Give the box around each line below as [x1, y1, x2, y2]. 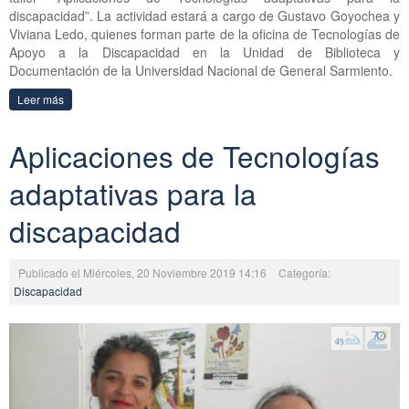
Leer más [17, 90, 64, 107]
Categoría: [278, 264, 330, 280]
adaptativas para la [9, 172, 257, 214]
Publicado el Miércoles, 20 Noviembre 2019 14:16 [18, 264, 269, 280]
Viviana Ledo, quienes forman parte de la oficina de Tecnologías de [9, 24, 400, 43]
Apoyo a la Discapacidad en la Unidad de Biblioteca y [9, 42, 400, 61]
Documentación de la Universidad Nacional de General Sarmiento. [9, 60, 393, 79]
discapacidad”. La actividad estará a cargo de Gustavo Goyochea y [9, 5, 400, 25]
